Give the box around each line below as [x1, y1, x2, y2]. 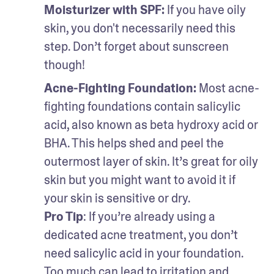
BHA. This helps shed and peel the [44, 135, 224, 151]
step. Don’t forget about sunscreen [44, 38, 229, 54]
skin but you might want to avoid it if [44, 171, 235, 188]
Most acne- [199, 80, 259, 96]
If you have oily [167, 1, 246, 18]
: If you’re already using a [83, 208, 215, 224]
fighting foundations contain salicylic [44, 98, 240, 114]
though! [44, 56, 85, 73]
